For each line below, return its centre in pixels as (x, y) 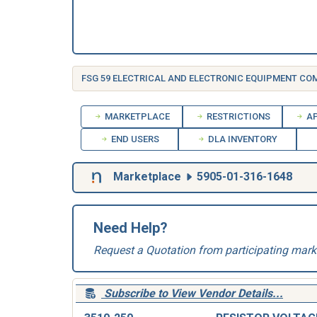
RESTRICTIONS (237, 116)
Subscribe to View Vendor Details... (194, 293)
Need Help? (131, 228)
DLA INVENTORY (242, 139)
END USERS (134, 139)
